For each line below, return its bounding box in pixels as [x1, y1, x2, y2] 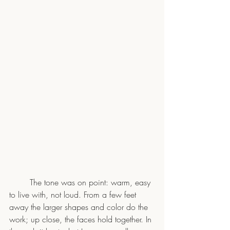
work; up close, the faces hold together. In [9, 213, 154, 225]
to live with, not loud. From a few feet [9, 188, 139, 200]
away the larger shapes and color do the [9, 201, 150, 213]
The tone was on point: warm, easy [9, 176, 30, 188]
